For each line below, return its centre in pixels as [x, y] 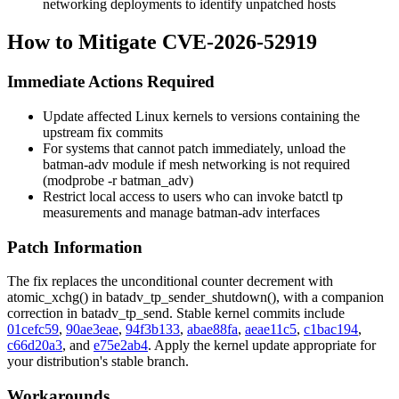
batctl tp [321, 196]
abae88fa [212, 330]
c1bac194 [331, 330]
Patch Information [75, 247]
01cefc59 [33, 330]
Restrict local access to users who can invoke [171, 196]
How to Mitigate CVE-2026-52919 [162, 42]
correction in [44, 313]
